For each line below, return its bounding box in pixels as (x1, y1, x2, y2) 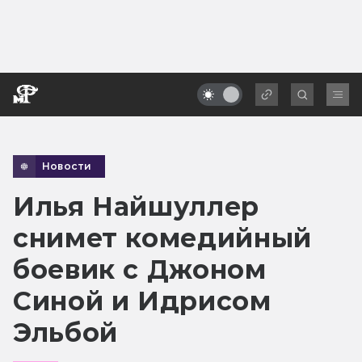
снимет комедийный (13, 221, 312, 254)
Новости (42, 159, 92, 172)
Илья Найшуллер (13, 190, 259, 222)
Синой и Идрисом (13, 284, 271, 317)
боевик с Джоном (13, 253, 267, 285)
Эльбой (13, 316, 118, 348)
